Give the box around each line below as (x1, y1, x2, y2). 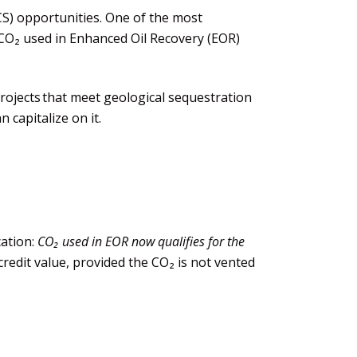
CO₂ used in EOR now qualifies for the (37, 232, 245, 250)
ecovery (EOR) (158, 29, 240, 47)
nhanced (76, 29, 131, 47)
